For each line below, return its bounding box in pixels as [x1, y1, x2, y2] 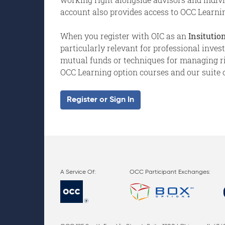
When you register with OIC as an [60, 31, 188, 41]
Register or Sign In [67, 96, 134, 104]
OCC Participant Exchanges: [130, 169, 210, 175]
